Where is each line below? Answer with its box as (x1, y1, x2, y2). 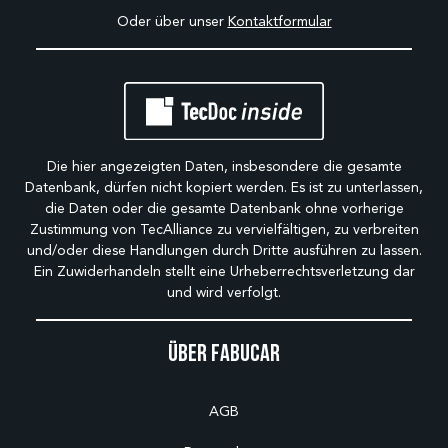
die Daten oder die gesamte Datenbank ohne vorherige (44, 200, 404, 217)
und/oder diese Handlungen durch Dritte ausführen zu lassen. (26, 242, 422, 259)
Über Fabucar (168, 340, 280, 365)
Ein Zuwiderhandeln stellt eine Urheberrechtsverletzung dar (33, 263, 415, 280)
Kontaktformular (227, 13, 332, 31)
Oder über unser (116, 13, 228, 31)
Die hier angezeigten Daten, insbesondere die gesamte (46, 158, 402, 175)
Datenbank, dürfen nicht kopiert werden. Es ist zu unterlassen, (25, 179, 423, 196)
